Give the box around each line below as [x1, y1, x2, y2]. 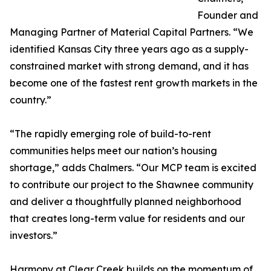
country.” [10, 94, 51, 106]
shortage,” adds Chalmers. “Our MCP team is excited [10, 162, 256, 174]
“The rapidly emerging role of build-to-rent [10, 128, 211, 140]
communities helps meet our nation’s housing [10, 145, 217, 157]
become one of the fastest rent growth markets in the [10, 77, 258, 90]
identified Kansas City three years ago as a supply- [10, 43, 249, 56]
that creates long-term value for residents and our [10, 212, 245, 225]
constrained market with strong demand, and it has [10, 60, 249, 73]
